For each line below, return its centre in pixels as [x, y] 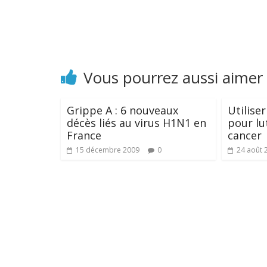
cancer [245, 135]
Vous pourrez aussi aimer [173, 77]
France [84, 135]
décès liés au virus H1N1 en [136, 123]
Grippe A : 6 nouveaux [122, 110]
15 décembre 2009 [108, 150]
